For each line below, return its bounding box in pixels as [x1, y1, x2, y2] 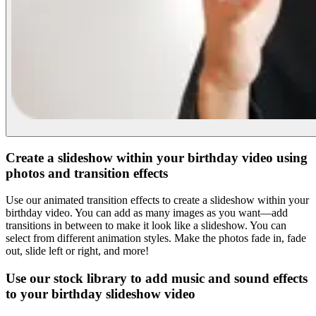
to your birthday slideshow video [6, 286, 195, 302]
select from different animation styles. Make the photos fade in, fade [6, 232, 306, 245]
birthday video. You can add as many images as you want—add [6, 207, 288, 219]
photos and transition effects [6, 165, 168, 181]
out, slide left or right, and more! [6, 245, 149, 257]
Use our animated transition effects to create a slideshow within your [6, 194, 309, 207]
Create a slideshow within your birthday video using [6, 150, 308, 165]
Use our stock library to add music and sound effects [6, 271, 308, 286]
